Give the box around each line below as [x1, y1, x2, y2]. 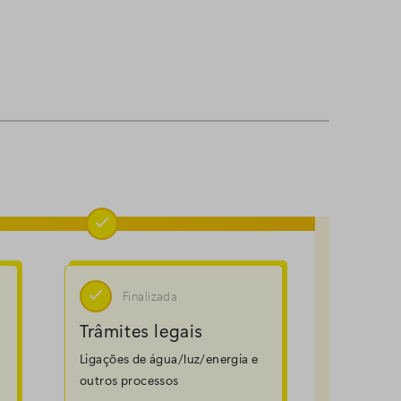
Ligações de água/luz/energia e [80, 350, 259, 368]
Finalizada [123, 287, 178, 305]
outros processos [80, 371, 179, 389]
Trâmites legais [80, 318, 203, 343]
